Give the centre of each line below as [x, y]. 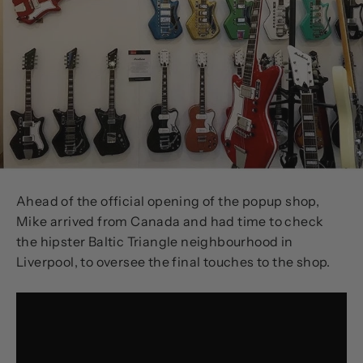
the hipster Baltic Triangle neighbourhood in [155, 241]
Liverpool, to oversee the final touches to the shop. [173, 261]
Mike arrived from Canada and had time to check [170, 221]
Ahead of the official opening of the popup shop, [168, 201]
